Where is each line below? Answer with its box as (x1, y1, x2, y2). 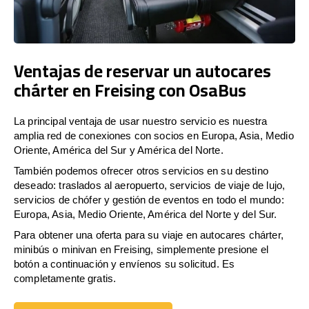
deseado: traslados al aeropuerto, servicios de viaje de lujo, (14, 179, 286, 191)
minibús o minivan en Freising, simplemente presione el (14, 243, 269, 255)
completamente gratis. (14, 272, 117, 284)
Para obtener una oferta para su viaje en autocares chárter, (14, 228, 283, 241)
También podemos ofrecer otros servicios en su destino (14, 164, 268, 177)
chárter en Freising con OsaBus (14, 73, 246, 106)
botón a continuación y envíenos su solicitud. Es (14, 257, 235, 270)
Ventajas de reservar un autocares (14, 54, 271, 87)
